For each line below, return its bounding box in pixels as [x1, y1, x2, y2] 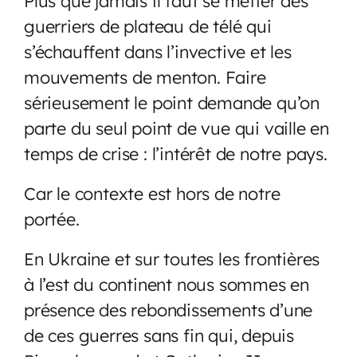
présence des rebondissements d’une [24, 298, 313, 320]
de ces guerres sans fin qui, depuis [24, 324, 294, 346]
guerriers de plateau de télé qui [24, 14, 272, 37]
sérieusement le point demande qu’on [24, 91, 320, 113]
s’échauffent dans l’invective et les [24, 40, 292, 62]
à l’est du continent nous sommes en [24, 273, 309, 295]
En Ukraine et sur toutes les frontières [24, 247, 320, 269]
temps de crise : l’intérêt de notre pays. [24, 142, 332, 164]
